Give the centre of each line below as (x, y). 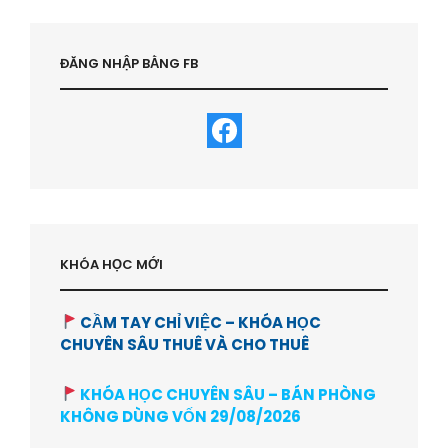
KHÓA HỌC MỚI (111, 264)
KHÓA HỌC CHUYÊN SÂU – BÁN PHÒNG (227, 394)
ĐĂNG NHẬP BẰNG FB (129, 63)
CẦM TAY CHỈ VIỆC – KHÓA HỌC (199, 322)
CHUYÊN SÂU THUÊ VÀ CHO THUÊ (184, 344)
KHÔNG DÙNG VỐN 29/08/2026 (180, 416)
